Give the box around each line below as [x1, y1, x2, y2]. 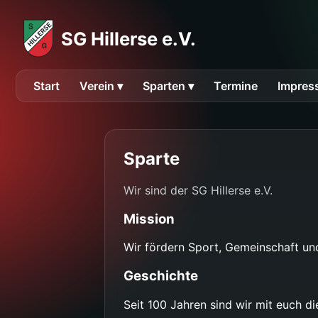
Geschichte [124, 268, 198, 285]
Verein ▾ [79, 79, 123, 93]
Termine [214, 79, 258, 93]
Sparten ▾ [143, 79, 194, 93]
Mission [124, 210, 175, 227]
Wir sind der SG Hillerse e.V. [124, 182, 273, 197]
